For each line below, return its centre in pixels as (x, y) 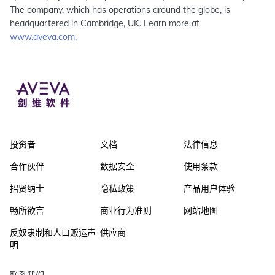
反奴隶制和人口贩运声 (53, 233)
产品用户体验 (209, 189)
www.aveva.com (42, 37)
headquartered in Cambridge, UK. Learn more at (105, 23)
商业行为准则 (126, 211)
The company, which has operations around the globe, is (120, 10)
